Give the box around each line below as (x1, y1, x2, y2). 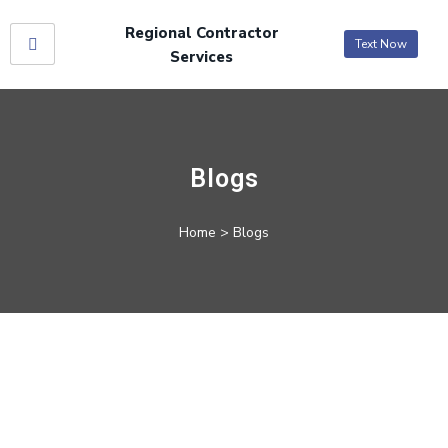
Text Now (354, 36, 407, 52)
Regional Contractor (124, 23, 279, 43)
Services (170, 47, 234, 67)
